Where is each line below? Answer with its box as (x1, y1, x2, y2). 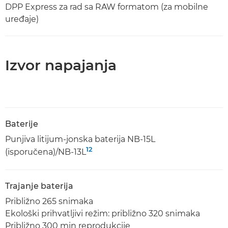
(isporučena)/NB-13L (5, 147, 86, 157)
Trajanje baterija (5, 181, 73, 191)
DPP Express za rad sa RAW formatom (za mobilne (5, 2, 208, 12)
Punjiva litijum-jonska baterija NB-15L (5, 134, 155, 144)
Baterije (5, 119, 38, 129)
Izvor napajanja (5, 56, 117, 74)
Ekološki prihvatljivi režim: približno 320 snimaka (5, 209, 200, 218)
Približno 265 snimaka (5, 196, 95, 206)
